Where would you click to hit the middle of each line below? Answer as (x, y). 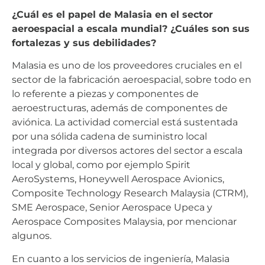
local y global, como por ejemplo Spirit (101, 165)
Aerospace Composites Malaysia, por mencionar (124, 222)
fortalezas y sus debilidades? (84, 43)
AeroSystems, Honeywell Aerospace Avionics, (118, 179)
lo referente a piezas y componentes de (105, 94)
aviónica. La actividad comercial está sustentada (125, 122)
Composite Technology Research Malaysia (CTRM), (130, 193)
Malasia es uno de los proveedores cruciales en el (127, 66)
